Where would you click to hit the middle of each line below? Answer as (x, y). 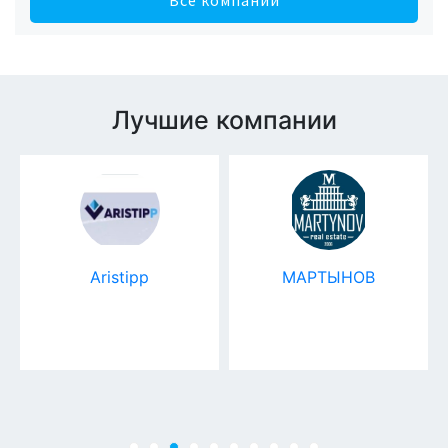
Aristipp (119, 276)
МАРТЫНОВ (328, 276)
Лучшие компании (224, 119)
